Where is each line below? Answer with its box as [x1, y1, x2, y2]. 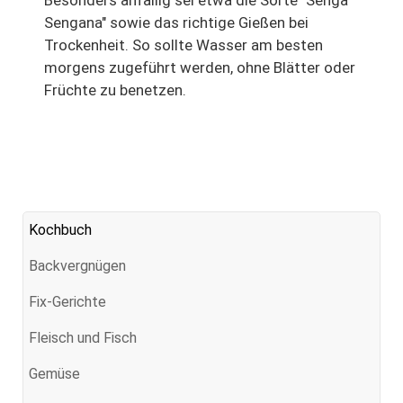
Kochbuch [29, 220, 92, 238]
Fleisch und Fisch [29, 328, 137, 346]
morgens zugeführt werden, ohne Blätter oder [44, 58, 355, 76]
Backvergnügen [29, 256, 126, 274]
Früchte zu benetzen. [44, 80, 186, 99]
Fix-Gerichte [29, 292, 106, 310]
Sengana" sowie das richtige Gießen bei [44, 13, 309, 31]
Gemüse [29, 364, 80, 382]
